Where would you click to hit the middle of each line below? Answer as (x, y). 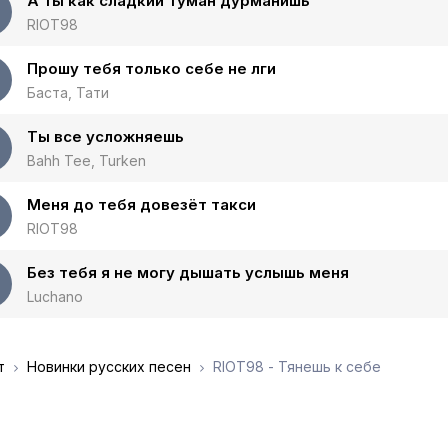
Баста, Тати (68, 92)
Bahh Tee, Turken (86, 160)
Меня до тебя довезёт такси (141, 204)
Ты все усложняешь (105, 136)
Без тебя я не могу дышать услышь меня (188, 272)
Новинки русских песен (109, 366)
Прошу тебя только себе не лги (151, 68)
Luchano (55, 296)
